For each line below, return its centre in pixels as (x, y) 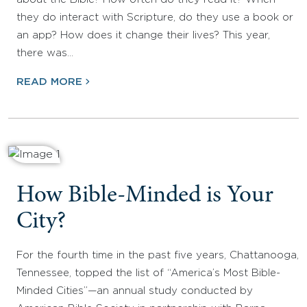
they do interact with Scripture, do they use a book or (155, 18)
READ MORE (49, 82)
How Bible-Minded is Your (145, 197)
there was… (45, 53)
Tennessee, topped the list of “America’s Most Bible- (148, 273)
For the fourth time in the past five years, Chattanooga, (158, 256)
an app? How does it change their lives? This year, (143, 36)
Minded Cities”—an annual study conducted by (135, 291)
